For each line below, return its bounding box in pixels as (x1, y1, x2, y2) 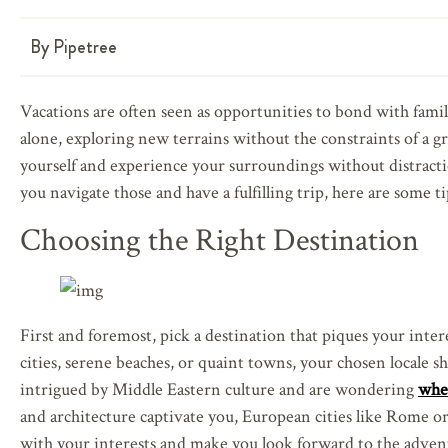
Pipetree (49, 33, 117, 60)
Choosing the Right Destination (20, 217, 419, 259)
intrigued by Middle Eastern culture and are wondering (20, 376, 418, 400)
